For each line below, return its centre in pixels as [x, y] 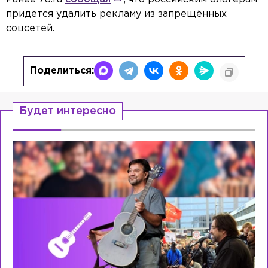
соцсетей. [30, 29]
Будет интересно [68, 112]
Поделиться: [62, 71]
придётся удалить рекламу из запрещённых [116, 14]
